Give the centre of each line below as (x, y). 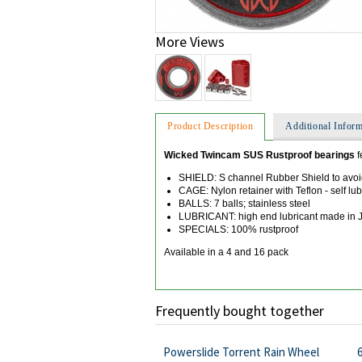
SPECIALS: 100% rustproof (238, 229)
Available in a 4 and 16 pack (226, 252)
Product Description (210, 126)
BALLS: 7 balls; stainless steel (244, 203)
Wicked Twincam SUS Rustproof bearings (259, 155)
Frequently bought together (240, 310)
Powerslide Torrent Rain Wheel (241, 351)
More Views (190, 42)
